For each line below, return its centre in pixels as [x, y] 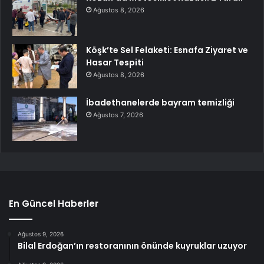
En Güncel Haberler [54, 204]
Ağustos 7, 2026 [118, 115]
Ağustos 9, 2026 [41, 234]
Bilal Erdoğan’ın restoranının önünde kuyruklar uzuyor [132, 246]
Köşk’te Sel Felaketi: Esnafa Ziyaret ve [167, 50]
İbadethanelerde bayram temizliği [160, 103]
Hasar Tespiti [115, 63]
